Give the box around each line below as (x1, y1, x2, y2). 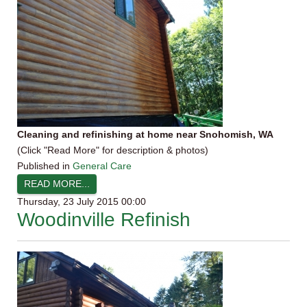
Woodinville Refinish (17, 209, 191, 230)
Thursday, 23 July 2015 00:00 (17, 196, 146, 207)
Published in (17, 160, 70, 171)
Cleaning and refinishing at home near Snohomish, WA (17, 129, 273, 140)
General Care (73, 160, 132, 171)
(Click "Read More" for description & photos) (17, 145, 208, 156)
